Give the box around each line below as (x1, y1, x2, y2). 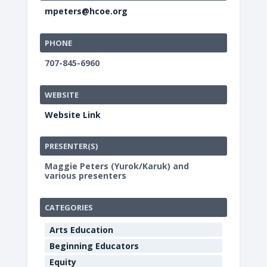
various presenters (45, 170, 127, 182)
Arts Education (49, 223, 114, 235)
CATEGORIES (45, 201, 94, 213)
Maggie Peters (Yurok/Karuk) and (45, 160, 190, 172)
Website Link (45, 108, 101, 120)
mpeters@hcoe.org (45, 5, 128, 17)
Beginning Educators (49, 240, 139, 252)
